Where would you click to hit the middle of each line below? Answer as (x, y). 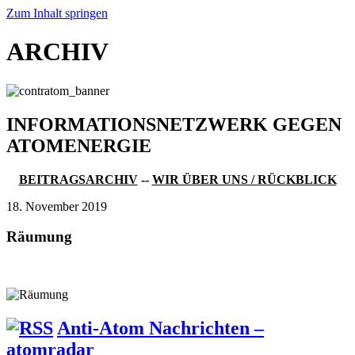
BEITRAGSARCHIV (78, 179)
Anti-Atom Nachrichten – (160, 328)
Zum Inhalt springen (57, 13)
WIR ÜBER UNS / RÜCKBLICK (244, 179)
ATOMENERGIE (79, 145)
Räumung (39, 237)
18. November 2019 (57, 206)
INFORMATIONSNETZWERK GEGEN (174, 124)
